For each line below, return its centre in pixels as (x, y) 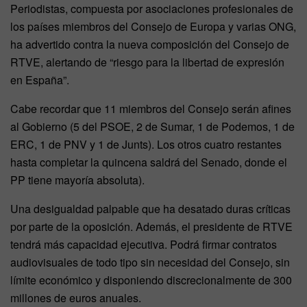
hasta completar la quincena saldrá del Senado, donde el (149, 162)
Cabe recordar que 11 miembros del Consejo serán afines (151, 108)
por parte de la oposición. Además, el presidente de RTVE (151, 226)
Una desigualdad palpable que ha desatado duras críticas (150, 208)
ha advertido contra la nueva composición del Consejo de (150, 44)
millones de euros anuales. (76, 297)
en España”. (40, 79)
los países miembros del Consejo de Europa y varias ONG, (153, 26)
